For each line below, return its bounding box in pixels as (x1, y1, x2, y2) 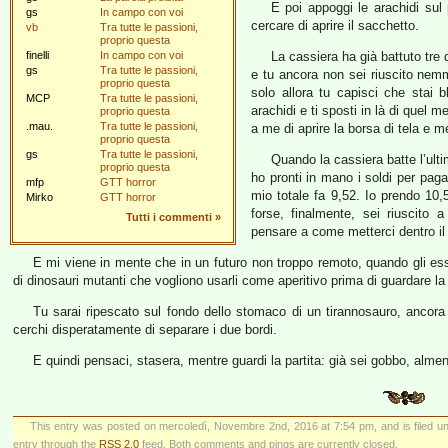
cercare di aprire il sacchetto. (251, 18, 419, 33)
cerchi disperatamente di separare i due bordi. (13, 322, 277, 337)
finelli (26, 49, 49, 61)
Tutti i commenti (126, 211, 212, 223)
